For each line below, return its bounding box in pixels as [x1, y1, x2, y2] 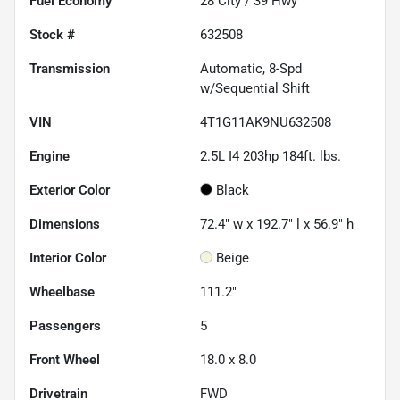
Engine [29, 148, 70, 165]
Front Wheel [29, 352, 100, 369]
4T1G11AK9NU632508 [200, 114, 331, 131]
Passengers [29, 318, 101, 335]
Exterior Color [29, 182, 110, 199]
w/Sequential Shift [200, 80, 310, 97]
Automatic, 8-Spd [200, 61, 302, 78]
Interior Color [29, 250, 106, 267]
